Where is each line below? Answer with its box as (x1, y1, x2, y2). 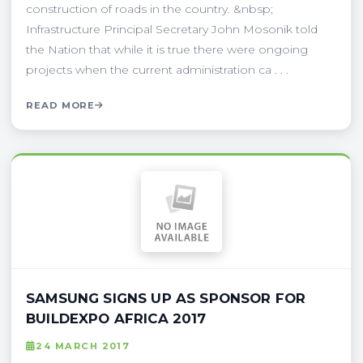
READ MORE (26, 99, 96, 111)
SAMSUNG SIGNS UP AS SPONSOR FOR (26, 289, 306, 306)
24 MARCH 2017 (36, 340, 130, 352)
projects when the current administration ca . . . (26, 62, 288, 77)
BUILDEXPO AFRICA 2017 (26, 310, 207, 327)
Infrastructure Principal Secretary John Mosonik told (26, 21, 318, 36)
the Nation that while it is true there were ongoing (26, 41, 308, 57)
